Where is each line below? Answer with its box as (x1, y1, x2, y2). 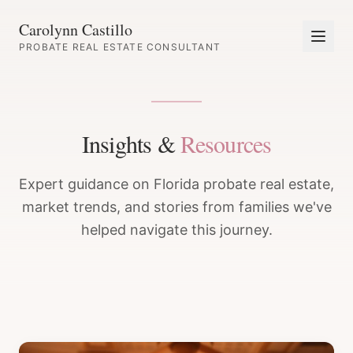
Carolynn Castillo (19, 19, 132, 40)
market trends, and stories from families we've (21, 199, 332, 215)
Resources (180, 128, 272, 159)
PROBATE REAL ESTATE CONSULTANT (19, 41, 221, 53)
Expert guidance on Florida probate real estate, (19, 176, 334, 192)
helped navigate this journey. (80, 221, 273, 238)
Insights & (81, 128, 181, 159)
